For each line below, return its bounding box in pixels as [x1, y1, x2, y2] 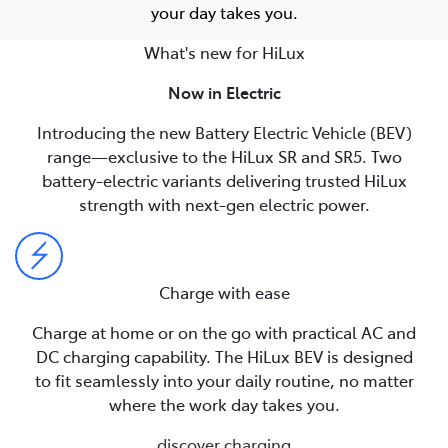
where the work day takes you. [108, 392, 340, 415]
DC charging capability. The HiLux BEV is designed [35, 344, 413, 367]
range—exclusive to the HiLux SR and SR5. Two [46, 144, 402, 167]
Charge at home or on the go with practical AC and [32, 320, 416, 343]
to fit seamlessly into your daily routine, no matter [34, 368, 414, 391]
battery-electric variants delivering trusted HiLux [41, 168, 407, 191]
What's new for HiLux [143, 40, 305, 63]
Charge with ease [158, 280, 290, 303]
